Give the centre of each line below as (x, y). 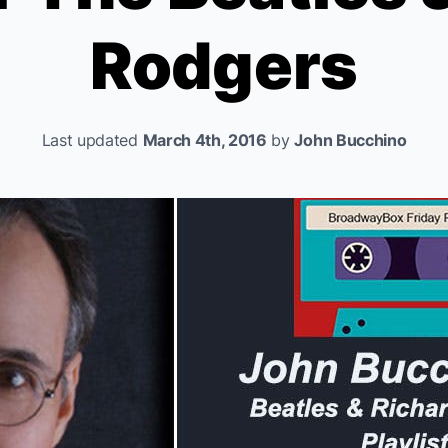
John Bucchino (350, 140)
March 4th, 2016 (204, 140)
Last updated (92, 140)
